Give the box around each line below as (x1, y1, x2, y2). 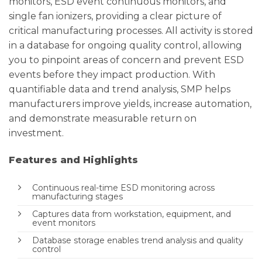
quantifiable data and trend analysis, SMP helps (9, 84, 230, 95)
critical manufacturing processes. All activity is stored (9, 25, 253, 37)
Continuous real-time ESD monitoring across (32, 182, 215, 194)
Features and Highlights (9, 154, 138, 166)
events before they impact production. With (9, 69, 215, 81)
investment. (9, 127, 64, 139)
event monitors (32, 218, 95, 229)
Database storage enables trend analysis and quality (32, 235, 243, 246)
